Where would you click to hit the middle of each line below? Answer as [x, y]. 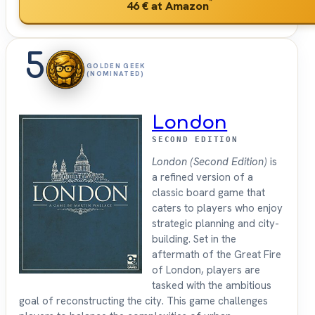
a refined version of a [202, 178]
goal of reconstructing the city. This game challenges [143, 301]
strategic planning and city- [216, 224]
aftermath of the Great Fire [217, 255]
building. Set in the [194, 239]
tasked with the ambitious [212, 286]
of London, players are [206, 270]
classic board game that [208, 193]
